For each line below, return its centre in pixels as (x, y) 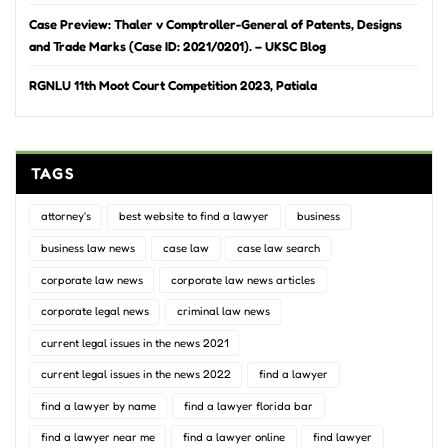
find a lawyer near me (97, 437)
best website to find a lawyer (193, 216)
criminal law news (223, 311)
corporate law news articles (242, 279)
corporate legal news (94, 311)
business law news (87, 247)
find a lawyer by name (98, 405)
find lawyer (342, 437)
